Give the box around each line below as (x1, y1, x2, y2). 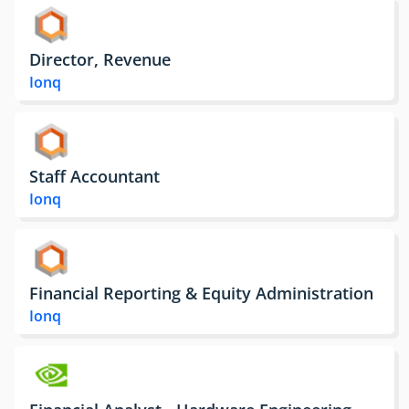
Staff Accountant (29, 163, 160, 187)
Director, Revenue (29, 47, 171, 70)
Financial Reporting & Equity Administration (29, 280, 373, 304)
